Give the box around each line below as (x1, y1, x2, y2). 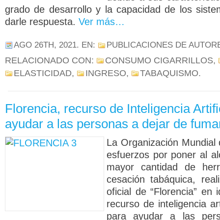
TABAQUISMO (140, 68, 198, 78)
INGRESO (85, 68, 126, 78)
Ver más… (79, 16, 125, 27)
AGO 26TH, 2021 (14, 40, 77, 50)
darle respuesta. (5, 16, 79, 27)
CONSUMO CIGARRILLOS (105, 55, 213, 65)
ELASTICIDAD (14, 68, 72, 78)
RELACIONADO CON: (5, 55, 96, 65)
